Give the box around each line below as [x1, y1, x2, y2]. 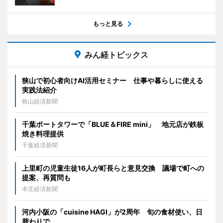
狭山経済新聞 [22, 97, 58, 105]
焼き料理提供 [22, 129, 64, 138]
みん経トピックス [85, 49, 148, 60]
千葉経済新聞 [22, 141, 58, 149]
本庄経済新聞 [22, 185, 58, 193]
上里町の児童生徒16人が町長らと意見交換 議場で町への [22, 163, 204, 172]
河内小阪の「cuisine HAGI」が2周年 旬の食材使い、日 [22, 207, 203, 216]
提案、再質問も [22, 173, 71, 182]
